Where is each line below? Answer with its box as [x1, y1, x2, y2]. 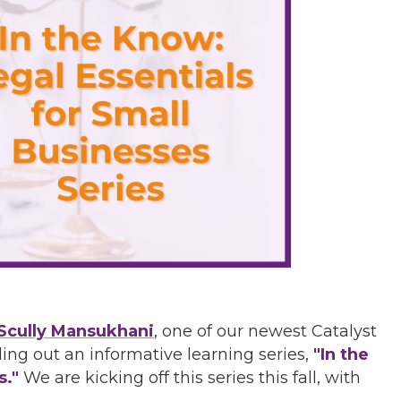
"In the [313, 344, 369, 364]
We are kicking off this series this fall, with [19, 367, 361, 388]
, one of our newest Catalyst [154, 320, 377, 341]
